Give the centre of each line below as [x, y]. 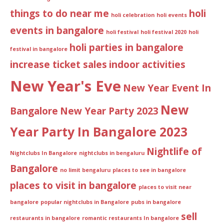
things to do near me [59, 14]
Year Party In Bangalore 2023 [99, 132]
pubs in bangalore [156, 202]
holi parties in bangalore [126, 48]
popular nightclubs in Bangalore [85, 202]
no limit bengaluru [85, 170]
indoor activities [147, 65]
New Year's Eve [65, 86]
